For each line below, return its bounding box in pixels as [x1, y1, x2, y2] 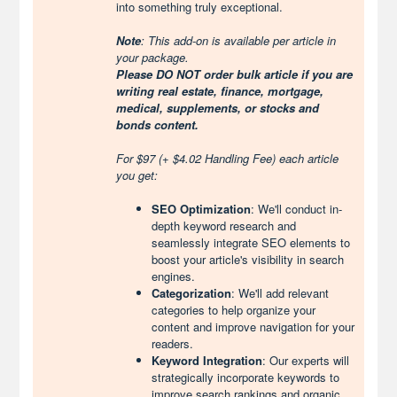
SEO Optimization [152, 200, 252, 217]
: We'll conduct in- [251, 200, 343, 217]
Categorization [152, 284, 232, 301]
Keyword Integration [152, 352, 263, 369]
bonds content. [116, 116, 199, 133]
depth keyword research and [152, 217, 297, 234]
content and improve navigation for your [152, 318, 355, 335]
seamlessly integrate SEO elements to [152, 234, 351, 251]
